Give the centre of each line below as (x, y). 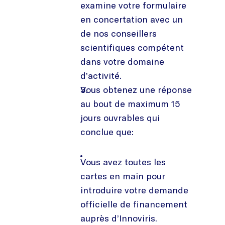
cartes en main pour (123, 176)
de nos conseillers (119, 33)
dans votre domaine (122, 61)
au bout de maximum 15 (130, 103)
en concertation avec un (132, 19)
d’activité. (101, 75)
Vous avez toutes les (123, 162)
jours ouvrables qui (120, 118)
